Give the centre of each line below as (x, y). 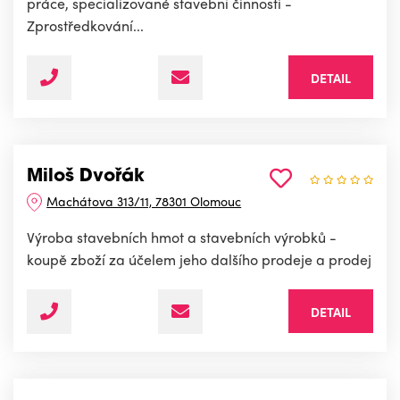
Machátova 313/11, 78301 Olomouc (144, 201)
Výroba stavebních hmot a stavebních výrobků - (182, 237)
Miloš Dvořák (86, 177)
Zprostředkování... (85, 26)
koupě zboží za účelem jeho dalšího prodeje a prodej (199, 260)
